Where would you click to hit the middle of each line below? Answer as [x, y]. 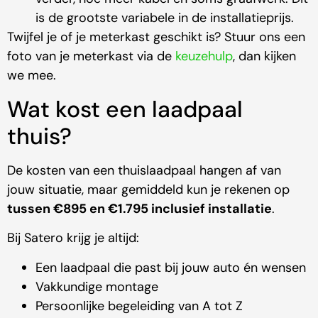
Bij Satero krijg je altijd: [73, 238]
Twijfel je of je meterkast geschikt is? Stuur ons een [156, 37]
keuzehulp [204, 56]
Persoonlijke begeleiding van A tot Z [139, 306]
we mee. [32, 76]
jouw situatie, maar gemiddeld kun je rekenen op [148, 189]
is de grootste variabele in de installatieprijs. [165, 18]
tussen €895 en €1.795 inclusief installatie [139, 208]
